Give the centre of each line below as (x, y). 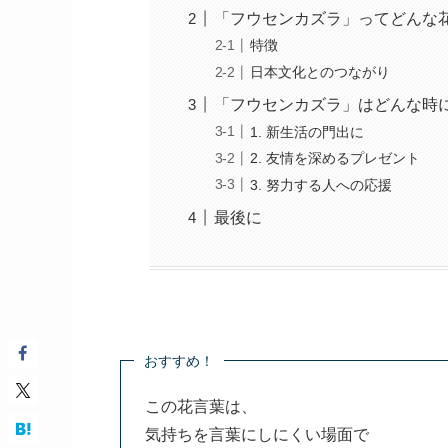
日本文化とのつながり (320, 71)
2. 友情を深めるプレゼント (335, 158)
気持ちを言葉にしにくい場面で (257, 434)
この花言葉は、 (201, 406)
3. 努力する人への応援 (321, 184)
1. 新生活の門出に (307, 131)
